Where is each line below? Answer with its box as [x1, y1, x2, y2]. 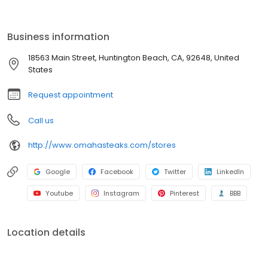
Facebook [100, 166, 133, 176]
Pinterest [170, 188, 199, 198]
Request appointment [28, 89, 113, 100]
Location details [7, 225, 86, 239]
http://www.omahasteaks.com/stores [28, 139, 176, 151]
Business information [7, 29, 109, 44]
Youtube [45, 188, 73, 198]
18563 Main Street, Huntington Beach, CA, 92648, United [28, 51, 239, 63]
